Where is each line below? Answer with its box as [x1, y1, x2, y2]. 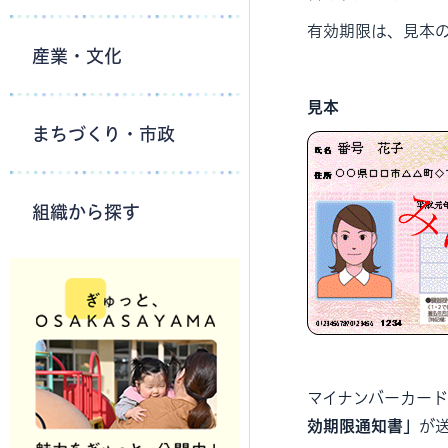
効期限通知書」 [307, 417, 419, 434]
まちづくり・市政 [32, 125, 175, 143]
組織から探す [32, 203, 140, 221]
